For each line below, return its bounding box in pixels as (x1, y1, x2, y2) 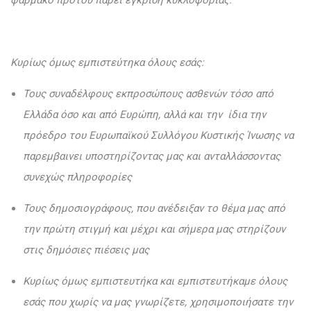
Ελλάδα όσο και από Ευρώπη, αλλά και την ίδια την (23, 108, 266, 121)
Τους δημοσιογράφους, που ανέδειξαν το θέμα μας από (23, 202, 285, 215)
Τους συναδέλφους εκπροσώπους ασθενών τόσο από (23, 87, 274, 101)
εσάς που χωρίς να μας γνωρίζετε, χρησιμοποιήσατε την (23, 296, 293, 309)
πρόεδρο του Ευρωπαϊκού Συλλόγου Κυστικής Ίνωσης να (23, 129, 294, 142)
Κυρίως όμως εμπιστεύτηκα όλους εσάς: (10, 56, 207, 69)
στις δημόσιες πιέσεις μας (23, 244, 149, 257)
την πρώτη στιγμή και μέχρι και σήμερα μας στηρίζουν (23, 223, 285, 236)
